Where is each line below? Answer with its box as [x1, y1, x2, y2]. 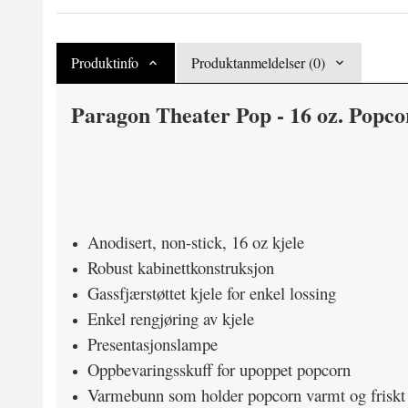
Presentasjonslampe [87, 332, 223, 355]
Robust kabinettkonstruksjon [87, 256, 280, 279]
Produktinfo [71, 53, 138, 72]
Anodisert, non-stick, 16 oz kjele [87, 230, 304, 253]
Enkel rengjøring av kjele [87, 307, 260, 330]
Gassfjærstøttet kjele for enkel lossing [87, 281, 342, 304]
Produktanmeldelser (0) [191, 53, 325, 72]
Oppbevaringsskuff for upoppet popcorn [87, 358, 356, 381]
